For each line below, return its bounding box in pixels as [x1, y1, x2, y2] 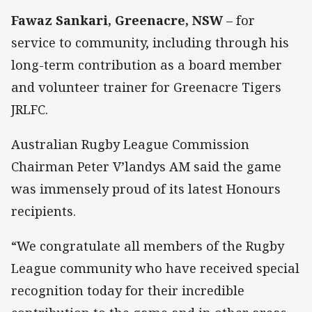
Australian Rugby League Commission [11, 135, 249, 153]
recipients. [11, 202, 79, 219]
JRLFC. [11, 100, 52, 118]
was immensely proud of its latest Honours [11, 180, 281, 197]
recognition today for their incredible [11, 282, 244, 299]
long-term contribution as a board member [11, 56, 282, 73]
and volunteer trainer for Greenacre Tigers [11, 78, 281, 95]
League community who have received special [11, 260, 299, 277]
